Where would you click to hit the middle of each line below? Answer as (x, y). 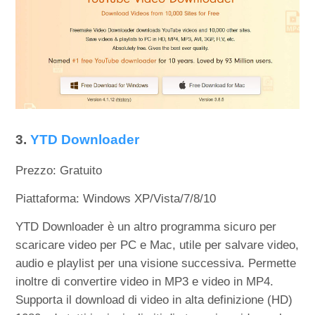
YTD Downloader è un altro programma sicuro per (146, 227)
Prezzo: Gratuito (59, 171)
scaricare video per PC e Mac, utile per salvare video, (157, 245)
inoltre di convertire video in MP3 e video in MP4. (145, 282)
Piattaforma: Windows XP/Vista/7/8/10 (116, 199)
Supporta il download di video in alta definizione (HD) (154, 300)
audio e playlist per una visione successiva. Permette (156, 264)
